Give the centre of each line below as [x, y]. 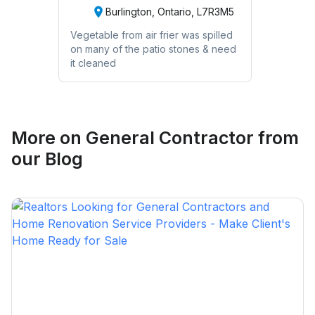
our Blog [47, 159]
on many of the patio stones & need [153, 49]
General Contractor [170, 137]
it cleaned [93, 63]
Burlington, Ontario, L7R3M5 [169, 12]
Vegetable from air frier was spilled [151, 34]
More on [49, 137]
